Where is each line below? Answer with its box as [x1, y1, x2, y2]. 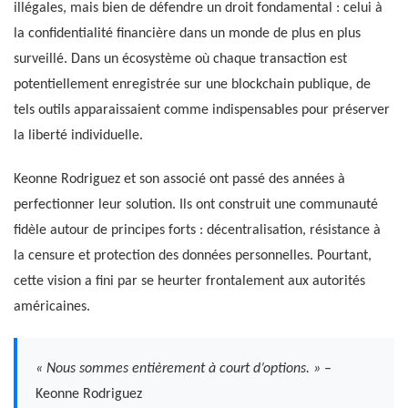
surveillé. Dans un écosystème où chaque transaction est [14, 51, 347, 66]
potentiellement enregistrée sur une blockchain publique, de [14, 76, 371, 92]
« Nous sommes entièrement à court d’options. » [36, 361, 321, 376]
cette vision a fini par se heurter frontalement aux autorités [14, 273, 365, 289]
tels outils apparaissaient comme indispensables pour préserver [14, 102, 390, 117]
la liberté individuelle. [14, 127, 143, 143]
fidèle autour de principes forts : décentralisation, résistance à [14, 222, 381, 238]
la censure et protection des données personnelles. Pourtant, [14, 248, 372, 263]
